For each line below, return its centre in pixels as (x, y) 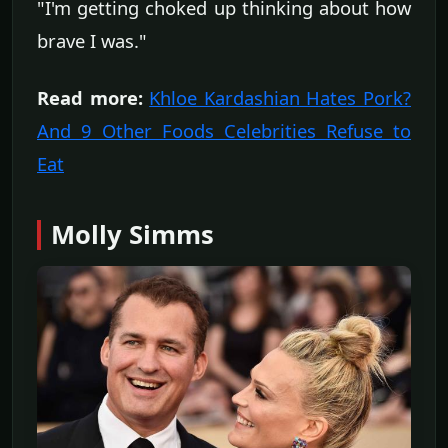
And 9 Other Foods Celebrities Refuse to (224, 130)
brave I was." (92, 40)
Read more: (90, 97)
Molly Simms (132, 234)
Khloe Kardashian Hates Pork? (280, 97)
